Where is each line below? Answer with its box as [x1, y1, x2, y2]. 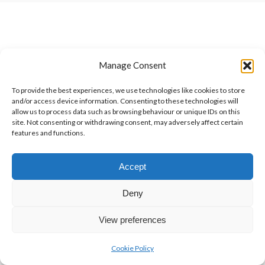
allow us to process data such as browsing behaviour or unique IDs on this [12, 107, 240, 116]
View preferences [99, 214, 166, 225]
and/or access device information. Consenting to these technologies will [12, 96, 238, 105]
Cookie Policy [111, 244, 154, 253]
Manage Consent [99, 60, 166, 70]
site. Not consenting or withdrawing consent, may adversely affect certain [12, 118, 243, 127]
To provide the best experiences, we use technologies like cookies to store [12, 86, 245, 95]
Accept [119, 161, 146, 172]
